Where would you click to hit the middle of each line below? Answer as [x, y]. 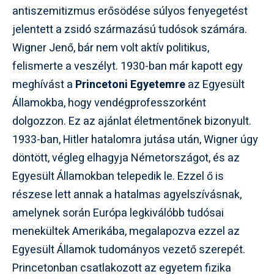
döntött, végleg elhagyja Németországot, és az [126, 158]
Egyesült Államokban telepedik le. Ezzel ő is [118, 176]
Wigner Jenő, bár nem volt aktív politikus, [111, 48]
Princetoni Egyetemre [130, 85]
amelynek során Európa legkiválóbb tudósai [118, 213]
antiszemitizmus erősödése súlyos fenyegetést [130, 11]
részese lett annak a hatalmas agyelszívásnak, [127, 195]
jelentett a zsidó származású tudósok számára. [130, 30]
